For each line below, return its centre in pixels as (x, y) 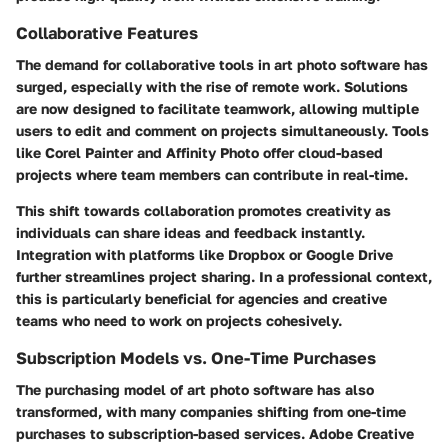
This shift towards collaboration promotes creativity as (203, 210)
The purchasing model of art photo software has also (195, 389)
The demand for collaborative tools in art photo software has (222, 64)
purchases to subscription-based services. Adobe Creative (215, 433)
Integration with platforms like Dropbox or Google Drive (204, 254)
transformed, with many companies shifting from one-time (211, 411)
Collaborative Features (107, 32)
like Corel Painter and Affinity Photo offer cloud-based (199, 152)
